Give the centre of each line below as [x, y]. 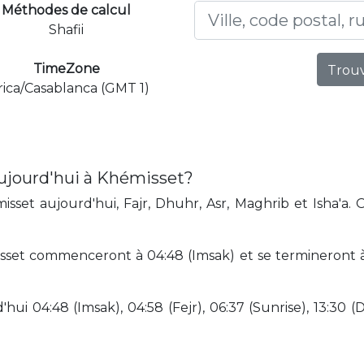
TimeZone [66, 68]
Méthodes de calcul [66, 10]
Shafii [66, 29]
